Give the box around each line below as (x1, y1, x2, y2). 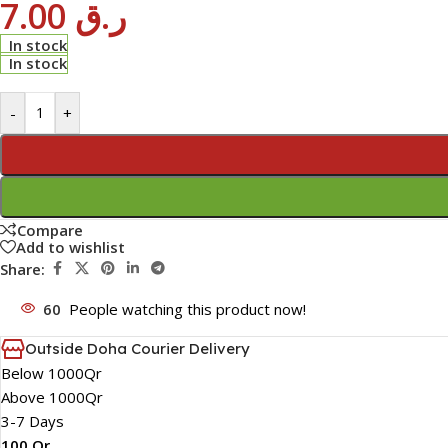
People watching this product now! (69, 299, 306, 320)
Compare (17, 219, 83, 240)
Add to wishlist (16, 236, 125, 257)
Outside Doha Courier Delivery (25, 339, 250, 359)
